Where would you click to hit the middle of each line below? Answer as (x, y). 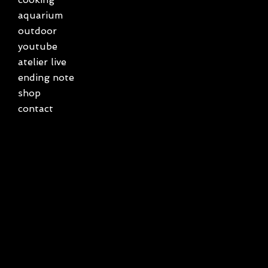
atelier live (42, 62)
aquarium (40, 15)
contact (36, 109)
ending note (46, 77)
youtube (38, 46)
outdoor (37, 31)
